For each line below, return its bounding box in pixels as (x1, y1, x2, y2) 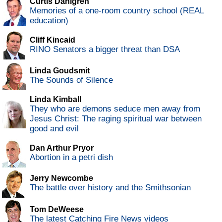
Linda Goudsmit (30, 66, 90, 75)
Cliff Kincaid (30, 36, 75, 45)
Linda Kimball (30, 95, 81, 104)
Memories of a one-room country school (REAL (30, 6, 204, 16)
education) (30, 16, 68, 26)
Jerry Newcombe (30, 174, 93, 183)
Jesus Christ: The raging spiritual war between (30, 114, 202, 124)
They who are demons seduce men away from (30, 104, 200, 114)
